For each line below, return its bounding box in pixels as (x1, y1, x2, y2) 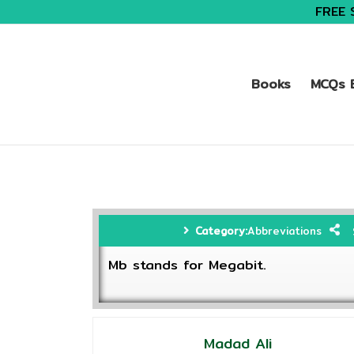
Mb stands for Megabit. (108, 254, 266, 275)
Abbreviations (247, 223, 322, 239)
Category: (195, 223, 247, 239)
